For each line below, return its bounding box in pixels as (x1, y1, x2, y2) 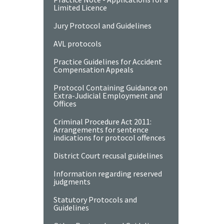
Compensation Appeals (53, 64, 133, 74)
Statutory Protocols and (53, 194, 137, 204)
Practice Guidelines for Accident (53, 56, 162, 66)
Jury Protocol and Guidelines (53, 20, 151, 30)
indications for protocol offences (53, 132, 165, 142)
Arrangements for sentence (53, 124, 148, 134)
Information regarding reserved (53, 168, 162, 178)
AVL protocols (53, 38, 101, 48)
